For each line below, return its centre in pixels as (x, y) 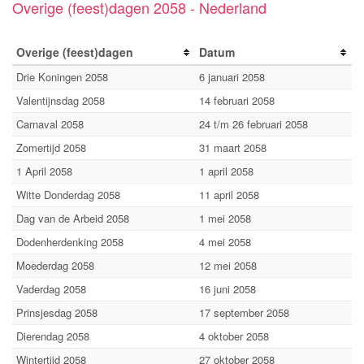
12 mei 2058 (228, 265)
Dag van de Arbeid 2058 (73, 218)
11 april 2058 (229, 194)
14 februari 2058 (237, 100)
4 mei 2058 (225, 241)
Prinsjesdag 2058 (57, 312)
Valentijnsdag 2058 (61, 100)
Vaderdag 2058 (51, 288)
